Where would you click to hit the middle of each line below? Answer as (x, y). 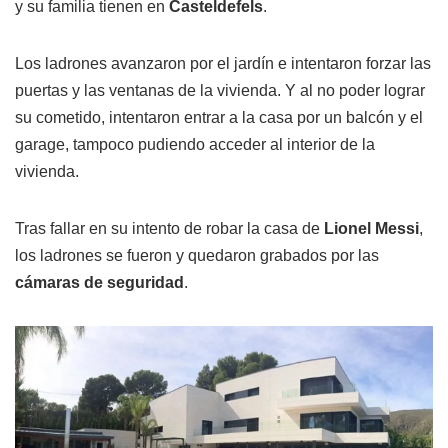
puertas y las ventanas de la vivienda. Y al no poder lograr (220, 90)
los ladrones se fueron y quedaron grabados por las (197, 255)
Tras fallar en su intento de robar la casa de (169, 228)
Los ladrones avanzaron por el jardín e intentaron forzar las (223, 63)
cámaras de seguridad (99, 282)
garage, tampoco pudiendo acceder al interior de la (195, 144)
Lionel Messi (371, 228)
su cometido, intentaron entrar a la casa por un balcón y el (219, 117)
